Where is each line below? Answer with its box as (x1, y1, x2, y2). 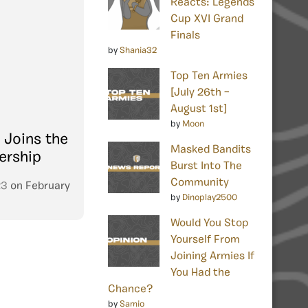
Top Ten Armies (170, 70, 247, 82)
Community (170, 177, 229, 188)
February (25, 180, 70, 192)
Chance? (108, 283, 153, 295)
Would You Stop (170, 217, 249, 229)
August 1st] (170, 103, 227, 115)
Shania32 (120, 45, 157, 55)
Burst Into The (170, 160, 242, 172)
